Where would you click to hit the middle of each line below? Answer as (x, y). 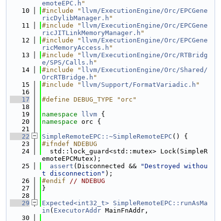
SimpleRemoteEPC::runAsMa (160, 203)
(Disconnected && (107, 166)
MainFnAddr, (125, 210)
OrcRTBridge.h (68, 77)
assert (62, 166)
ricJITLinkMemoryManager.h (91, 33)
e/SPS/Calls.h (68, 62)
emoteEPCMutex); (72, 159)
